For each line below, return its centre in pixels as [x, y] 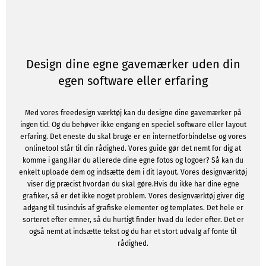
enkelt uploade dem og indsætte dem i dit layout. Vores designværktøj [133, 172]
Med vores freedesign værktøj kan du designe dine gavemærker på [133, 113]
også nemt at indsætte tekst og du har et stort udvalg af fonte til [133, 232]
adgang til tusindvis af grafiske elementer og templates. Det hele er [133, 208]
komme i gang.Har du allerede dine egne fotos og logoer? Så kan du [133, 160]
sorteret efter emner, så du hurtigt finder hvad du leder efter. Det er [133, 220]
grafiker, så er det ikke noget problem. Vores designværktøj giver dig [133, 196]
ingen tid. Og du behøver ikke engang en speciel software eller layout [133, 125]
